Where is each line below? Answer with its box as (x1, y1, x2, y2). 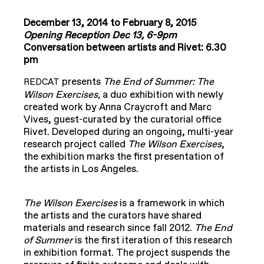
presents (60, 75, 103, 89)
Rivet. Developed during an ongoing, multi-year (24, 126, 233, 139)
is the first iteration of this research (75, 234, 232, 247)
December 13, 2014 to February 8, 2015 (24, 16, 197, 30)
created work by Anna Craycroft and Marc (24, 101, 212, 114)
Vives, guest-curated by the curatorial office (24, 113, 222, 127)
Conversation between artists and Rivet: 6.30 (24, 41, 226, 55)
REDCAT (24, 77, 60, 89)
